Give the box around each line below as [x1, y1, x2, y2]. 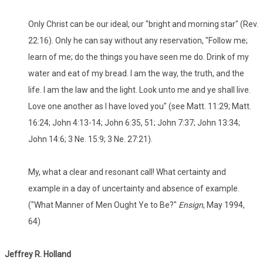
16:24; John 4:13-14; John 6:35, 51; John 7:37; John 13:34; [28, 118, 240, 128]
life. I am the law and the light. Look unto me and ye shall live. [28, 85, 251, 95]
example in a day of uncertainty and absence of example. [28, 184, 240, 194]
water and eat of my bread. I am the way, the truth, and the [28, 69, 244, 79]
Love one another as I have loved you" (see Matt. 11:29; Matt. [28, 102, 251, 112]
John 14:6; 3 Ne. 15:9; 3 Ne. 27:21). [28, 134, 153, 144]
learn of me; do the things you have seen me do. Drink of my [28, 52, 249, 62]
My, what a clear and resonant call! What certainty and [28, 167, 226, 177]
